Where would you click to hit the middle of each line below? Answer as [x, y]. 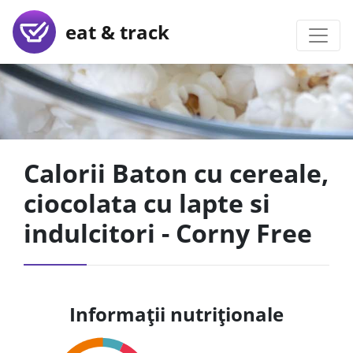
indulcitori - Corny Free [168, 233]
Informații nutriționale [176, 314]
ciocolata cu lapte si [147, 203]
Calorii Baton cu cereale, [176, 173]
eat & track [113, 32]
